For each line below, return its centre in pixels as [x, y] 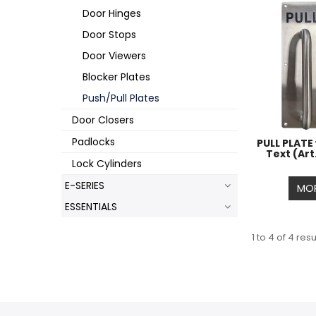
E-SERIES [85, 186]
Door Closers [103, 120]
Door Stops [109, 35]
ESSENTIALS [91, 207]
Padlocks [93, 142]
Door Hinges [112, 13]
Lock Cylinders [107, 164]
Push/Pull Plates [121, 98]
